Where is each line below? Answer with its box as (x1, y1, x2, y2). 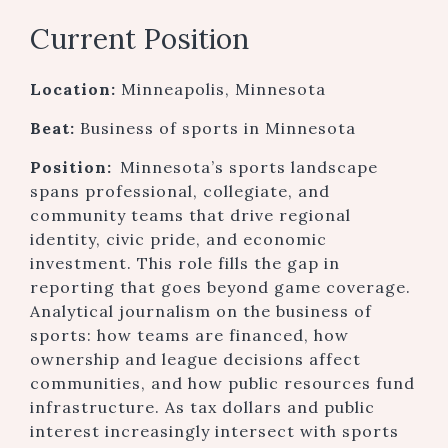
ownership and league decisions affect (30, 349, 361, 369)
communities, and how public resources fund (30, 373, 415, 393)
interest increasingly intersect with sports (30, 421, 399, 441)
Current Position (30, 21, 249, 57)
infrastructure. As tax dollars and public (30, 397, 375, 417)
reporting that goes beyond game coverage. (30, 277, 411, 297)
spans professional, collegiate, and (30, 181, 330, 201)
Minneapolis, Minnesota (121, 79, 326, 99)
